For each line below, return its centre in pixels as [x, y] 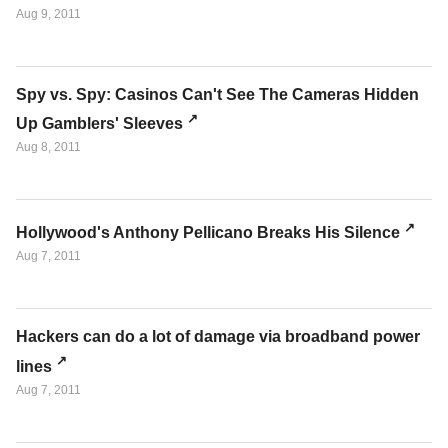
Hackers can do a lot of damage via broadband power [218, 337]
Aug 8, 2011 [48, 146]
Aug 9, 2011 [48, 13]
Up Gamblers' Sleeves [99, 123]
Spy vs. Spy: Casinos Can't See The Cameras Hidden [217, 94]
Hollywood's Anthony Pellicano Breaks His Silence [208, 233]
